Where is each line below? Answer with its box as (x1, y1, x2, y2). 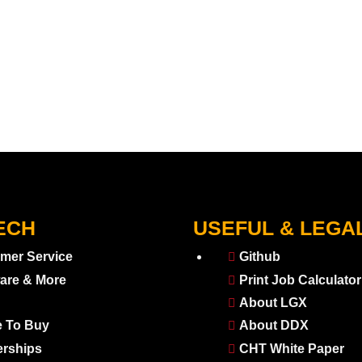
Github (238, 250, 280, 264)
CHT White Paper (238, 341, 344, 356)
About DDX (238, 318, 309, 333)
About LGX (238, 296, 307, 310)
